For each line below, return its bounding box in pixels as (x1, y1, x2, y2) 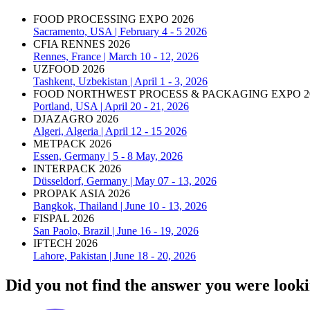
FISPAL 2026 (33, 212, 94, 224)
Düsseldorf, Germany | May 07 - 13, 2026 (33, 174, 217, 187)
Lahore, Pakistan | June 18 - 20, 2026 (33, 249, 196, 262)
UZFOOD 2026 (33, 62, 104, 75)
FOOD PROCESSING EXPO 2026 (33, 12, 194, 25)
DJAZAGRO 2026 (33, 112, 118, 125)
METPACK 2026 (33, 137, 111, 149)
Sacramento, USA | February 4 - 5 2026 (33, 25, 207, 37)
